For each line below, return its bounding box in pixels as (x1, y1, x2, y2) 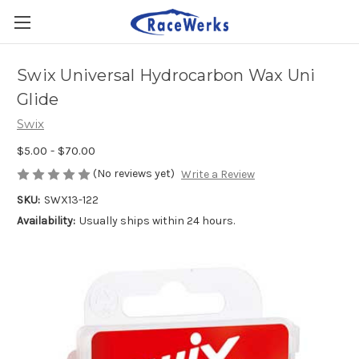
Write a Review (180, 167, 255, 182)
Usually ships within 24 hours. (79, 214, 235, 228)
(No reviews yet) (93, 166, 175, 180)
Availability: (17, 214, 75, 228)
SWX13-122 (43, 193, 99, 208)
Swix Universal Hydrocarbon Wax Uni (17, 66, 316, 86)
